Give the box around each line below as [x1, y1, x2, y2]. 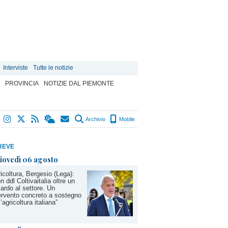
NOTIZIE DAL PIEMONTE [44, 80, 114, 87]
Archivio [84, 116, 105, 122]
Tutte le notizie [33, 64, 73, 71]
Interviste [3, 64, 28, 71]
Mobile [118, 116, 135, 122]
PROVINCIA [5, 80, 39, 87]
